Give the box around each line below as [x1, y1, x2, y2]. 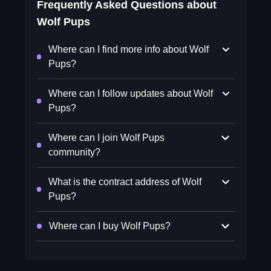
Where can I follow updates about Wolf [48, 88, 213, 99]
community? [48, 147, 101, 157]
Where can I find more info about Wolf [48, 44, 209, 54]
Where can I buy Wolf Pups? [48, 221, 171, 231]
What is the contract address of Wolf [48, 177, 201, 187]
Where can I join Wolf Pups [48, 132, 165, 143]
